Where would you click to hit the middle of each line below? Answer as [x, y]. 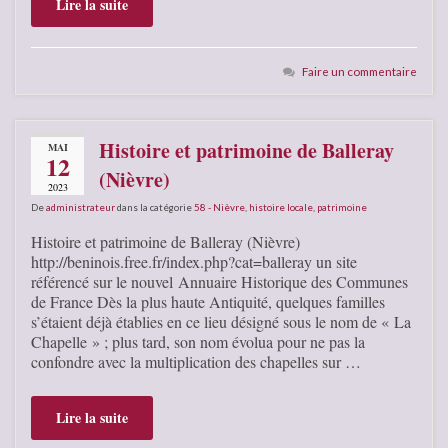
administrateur [80, 206]
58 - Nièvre [219, 206]
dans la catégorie [154, 206]
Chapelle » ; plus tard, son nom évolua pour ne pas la [198, 341]
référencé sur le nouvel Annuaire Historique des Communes [219, 281]
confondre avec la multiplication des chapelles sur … [196, 361]
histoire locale [281, 206]
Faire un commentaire [359, 70]
